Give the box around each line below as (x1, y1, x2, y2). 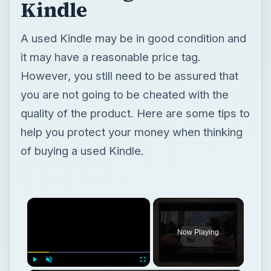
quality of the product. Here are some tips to (20, 106, 250, 120)
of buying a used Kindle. (20, 143, 144, 157)
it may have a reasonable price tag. (20, 50, 201, 64)
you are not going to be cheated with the (20, 87, 229, 101)
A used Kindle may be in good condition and (20, 31, 246, 45)
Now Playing (177, 227, 220, 237)
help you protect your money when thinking (20, 125, 243, 139)
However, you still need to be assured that (20, 68, 238, 82)
